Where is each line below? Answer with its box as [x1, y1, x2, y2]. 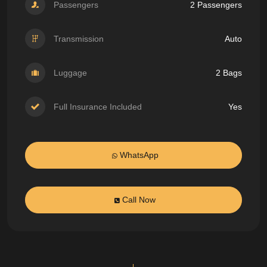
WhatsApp [117, 150, 159, 160]
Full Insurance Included [51, 102, 142, 112]
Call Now [120, 195, 156, 205]
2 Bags [215, 68, 242, 78]
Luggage [51, 68, 87, 78]
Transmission [51, 34, 104, 44]
